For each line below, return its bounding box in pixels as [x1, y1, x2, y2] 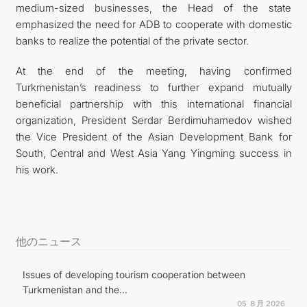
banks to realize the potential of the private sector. [15, 34, 249, 47]
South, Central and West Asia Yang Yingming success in [15, 146, 292, 160]
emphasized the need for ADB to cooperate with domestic [15, 17, 292, 31]
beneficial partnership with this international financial [15, 97, 292, 110]
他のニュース [15, 234, 82, 248]
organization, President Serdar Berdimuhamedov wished [15, 113, 292, 127]
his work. [15, 162, 58, 176]
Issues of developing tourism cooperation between [22, 268, 245, 280]
